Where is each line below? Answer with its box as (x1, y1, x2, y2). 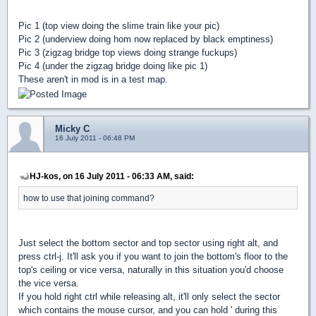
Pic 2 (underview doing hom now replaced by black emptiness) (18, 34, 273, 45)
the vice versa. (18, 277, 79, 288)
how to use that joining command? (23, 193, 154, 202)
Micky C (55, 123, 90, 134)
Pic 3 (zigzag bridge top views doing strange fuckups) (18, 47, 237, 59)
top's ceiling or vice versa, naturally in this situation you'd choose (18, 264, 284, 275)
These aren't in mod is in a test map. (18, 74, 168, 85)
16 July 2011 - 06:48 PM (55, 133, 135, 142)
